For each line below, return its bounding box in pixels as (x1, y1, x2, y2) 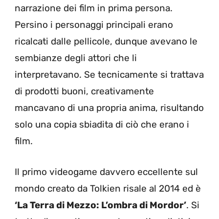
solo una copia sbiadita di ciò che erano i (15, 119, 189, 131)
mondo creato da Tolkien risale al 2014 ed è (15, 182, 201, 194)
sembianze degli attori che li (15, 52, 137, 64)
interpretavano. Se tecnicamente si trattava (15, 69, 204, 81)
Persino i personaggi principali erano (15, 19, 173, 31)
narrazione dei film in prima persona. (15, 2, 173, 14)
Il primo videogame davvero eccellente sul (15, 166, 198, 177)
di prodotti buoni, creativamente (15, 86, 154, 97)
